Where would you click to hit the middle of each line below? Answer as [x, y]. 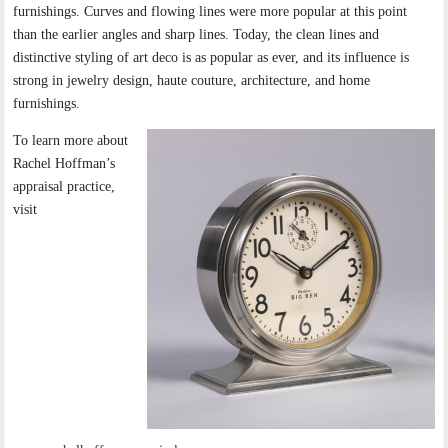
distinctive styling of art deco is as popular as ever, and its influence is [211, 58]
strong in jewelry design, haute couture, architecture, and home [192, 81]
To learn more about [71, 141]
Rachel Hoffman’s [64, 164]
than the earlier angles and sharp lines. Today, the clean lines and [196, 35]
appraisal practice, [64, 187]
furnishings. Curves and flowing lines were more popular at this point [210, 12]
